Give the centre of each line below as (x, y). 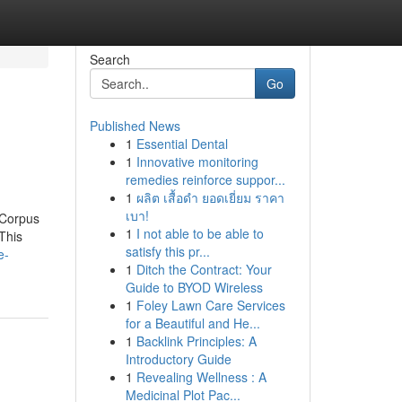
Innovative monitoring (197, 162)
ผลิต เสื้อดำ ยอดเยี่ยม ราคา (210, 197)
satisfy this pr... (167, 251)
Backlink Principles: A (196, 341)
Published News (135, 126)
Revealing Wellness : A (201, 377)
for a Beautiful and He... (192, 323)
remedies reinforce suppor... (205, 179)
